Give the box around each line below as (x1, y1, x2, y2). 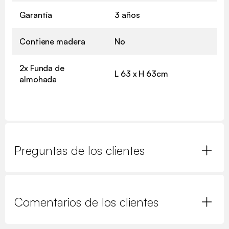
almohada (19, 74, 57, 84)
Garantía (19, 9, 53, 20)
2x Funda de (19, 62, 64, 73)
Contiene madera (19, 36, 85, 47)
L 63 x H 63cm (114, 68, 168, 79)
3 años (114, 9, 140, 20)
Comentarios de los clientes (14, 194, 158, 210)
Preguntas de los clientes (14, 142, 145, 158)
